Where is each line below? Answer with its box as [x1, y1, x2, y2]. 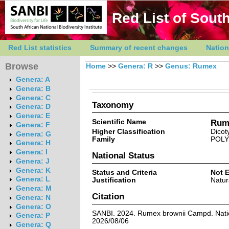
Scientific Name [91, 118, 146, 126]
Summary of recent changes [90, 44, 188, 52]
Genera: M [15, 185, 52, 193]
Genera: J [15, 157, 50, 165]
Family [91, 135, 115, 143]
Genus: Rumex [165, 62, 217, 70]
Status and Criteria [91, 168, 157, 176]
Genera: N [15, 193, 51, 201]
